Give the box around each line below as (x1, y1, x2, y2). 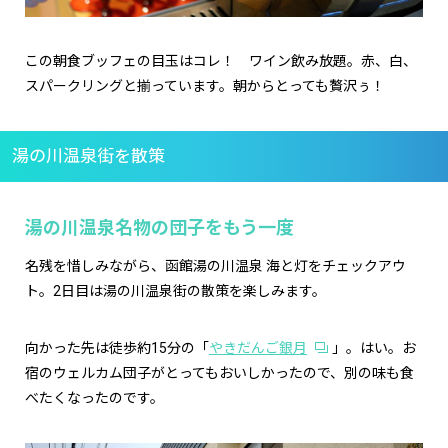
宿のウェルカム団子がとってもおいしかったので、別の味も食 (25, 364, 414, 381)
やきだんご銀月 (209, 339, 307, 356)
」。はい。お (332, 339, 416, 356)
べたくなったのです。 (25, 389, 164, 406)
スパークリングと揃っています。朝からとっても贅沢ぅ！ (25, 77, 385, 94)
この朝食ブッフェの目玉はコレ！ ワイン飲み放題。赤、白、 (25, 52, 417, 69)
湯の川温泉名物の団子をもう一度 (25, 216, 294, 238)
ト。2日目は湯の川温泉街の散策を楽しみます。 (25, 282, 326, 299)
